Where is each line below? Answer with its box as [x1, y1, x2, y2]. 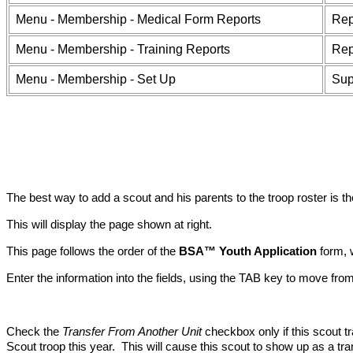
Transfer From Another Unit [62, 325, 202, 338]
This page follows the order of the [6, 244, 179, 258]
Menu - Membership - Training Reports [16, 43, 230, 56]
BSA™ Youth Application [179, 244, 317, 258]
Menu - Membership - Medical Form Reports [16, 13, 261, 26]
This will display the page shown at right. [6, 217, 212, 231]
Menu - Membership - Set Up [16, 72, 176, 86]
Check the [6, 325, 62, 338]
